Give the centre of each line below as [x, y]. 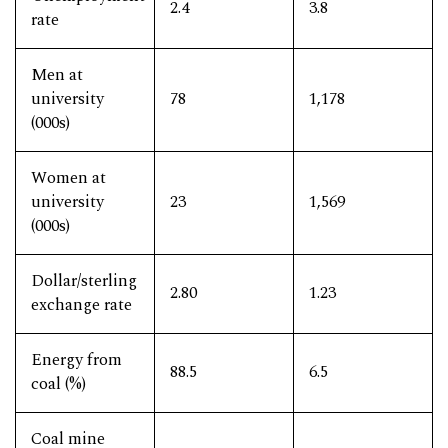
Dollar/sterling [84, 281]
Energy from [76, 360]
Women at [68, 178]
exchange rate [81, 305]
